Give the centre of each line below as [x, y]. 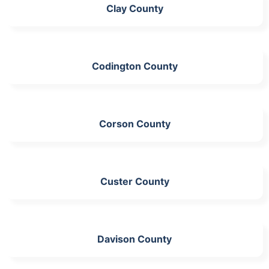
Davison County [134, 239]
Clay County [134, 8]
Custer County [134, 181]
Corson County [134, 124]
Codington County [134, 66]
